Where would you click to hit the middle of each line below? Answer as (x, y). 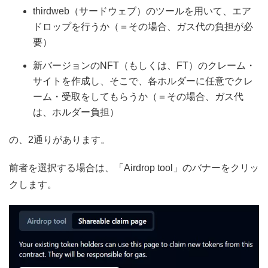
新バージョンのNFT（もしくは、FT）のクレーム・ (144, 66)
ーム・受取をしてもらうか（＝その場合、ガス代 (138, 97)
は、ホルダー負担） (76, 112)
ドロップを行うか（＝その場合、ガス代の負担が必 (143, 27)
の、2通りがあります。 (60, 140)
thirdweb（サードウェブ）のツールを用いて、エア (142, 11)
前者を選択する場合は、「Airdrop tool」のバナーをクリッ (134, 168)
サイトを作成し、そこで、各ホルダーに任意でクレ (143, 81)
